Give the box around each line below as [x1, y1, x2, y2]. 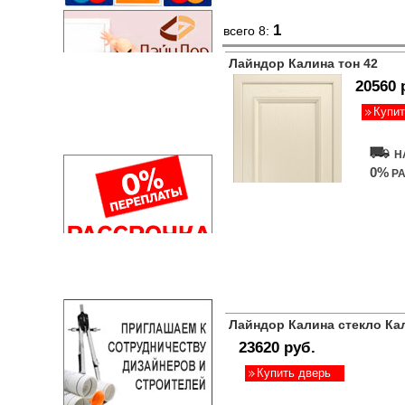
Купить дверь [257, 366, 331, 380]
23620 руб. [239, 339, 316, 356]
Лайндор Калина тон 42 [229, 56, 378, 71]
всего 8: [223, 24, 273, 38]
